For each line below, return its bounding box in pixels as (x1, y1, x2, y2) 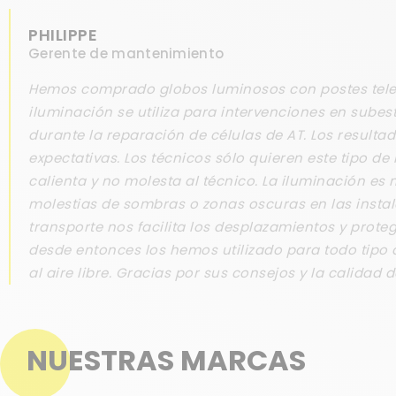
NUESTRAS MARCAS (27, 339, 306, 380)
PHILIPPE (28, 23, 97, 46)
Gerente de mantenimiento (28, 43, 225, 63)
